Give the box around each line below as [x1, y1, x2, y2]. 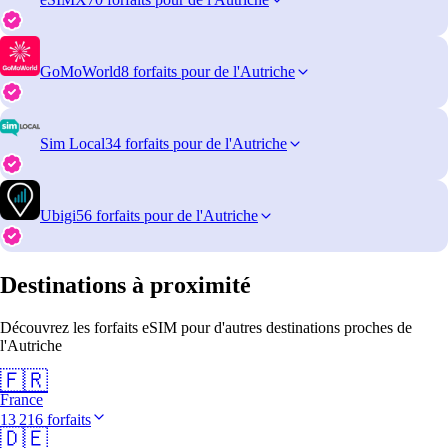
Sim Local [40, 134, 105, 152]
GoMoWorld [40, 62, 121, 80]
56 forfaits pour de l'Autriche [76, 206, 258, 224]
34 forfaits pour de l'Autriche [105, 134, 287, 152]
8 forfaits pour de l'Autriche [121, 62, 295, 80]
